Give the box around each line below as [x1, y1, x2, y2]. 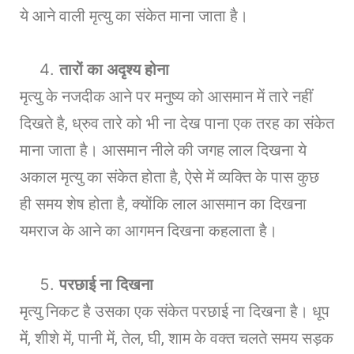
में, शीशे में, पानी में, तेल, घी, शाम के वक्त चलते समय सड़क [20, 328, 333, 348]
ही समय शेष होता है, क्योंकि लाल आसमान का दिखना [20, 194, 307, 213]
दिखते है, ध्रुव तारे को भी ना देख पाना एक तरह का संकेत [20, 113, 334, 133]
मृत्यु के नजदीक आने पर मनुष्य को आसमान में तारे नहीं [20, 86, 313, 106]
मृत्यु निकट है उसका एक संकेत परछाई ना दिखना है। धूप [20, 301, 330, 321]
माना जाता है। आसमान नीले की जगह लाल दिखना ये [20, 140, 307, 160]
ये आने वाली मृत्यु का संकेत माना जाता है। [20, 6, 248, 25]
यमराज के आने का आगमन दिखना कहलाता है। [20, 220, 277, 240]
